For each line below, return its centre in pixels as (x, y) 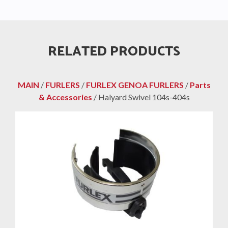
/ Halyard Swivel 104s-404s (141, 97)
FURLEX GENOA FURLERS (135, 85)
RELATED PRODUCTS (114, 51)
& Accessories (65, 97)
